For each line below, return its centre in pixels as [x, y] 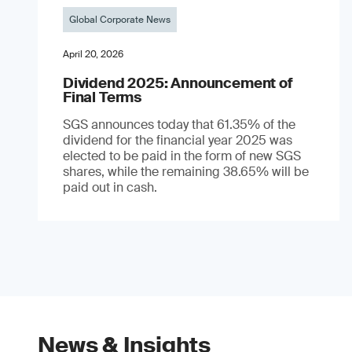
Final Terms [103, 97]
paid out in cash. [110, 187]
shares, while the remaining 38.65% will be [186, 171]
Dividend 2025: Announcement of [178, 83]
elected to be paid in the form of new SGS [182, 156]
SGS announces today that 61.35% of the [179, 124]
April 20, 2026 [93, 54]
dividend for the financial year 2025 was [178, 140]
